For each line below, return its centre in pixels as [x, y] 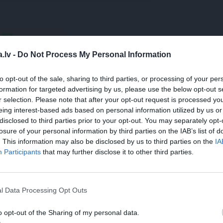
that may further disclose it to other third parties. [117, 152]
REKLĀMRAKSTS [94, 217]
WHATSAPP [38, 39]
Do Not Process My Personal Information [94, 54]
